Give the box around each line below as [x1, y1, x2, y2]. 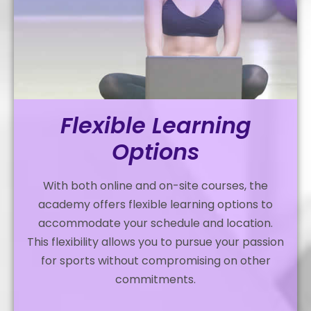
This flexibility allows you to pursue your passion [27, 234, 284, 251]
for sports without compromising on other [40, 253, 271, 269]
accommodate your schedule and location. [38, 215, 273, 232]
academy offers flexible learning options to [38, 196, 273, 213]
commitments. [115, 271, 196, 288]
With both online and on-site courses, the [43, 178, 268, 194]
